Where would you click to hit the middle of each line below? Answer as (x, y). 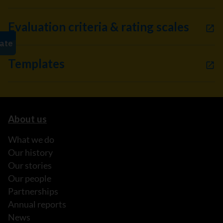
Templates (36, 63)
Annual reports (37, 204)
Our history (30, 152)
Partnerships (33, 191)
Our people (30, 178)
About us (27, 118)
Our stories (30, 165)
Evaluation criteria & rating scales (99, 26)
